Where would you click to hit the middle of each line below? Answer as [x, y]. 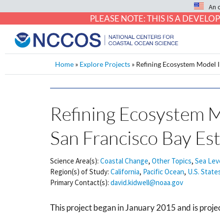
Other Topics [172, 161]
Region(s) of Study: [80, 172]
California [125, 172]
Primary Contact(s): [80, 182]
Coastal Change [124, 161]
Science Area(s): [74, 161]
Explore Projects [105, 64]
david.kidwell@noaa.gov [147, 182]
